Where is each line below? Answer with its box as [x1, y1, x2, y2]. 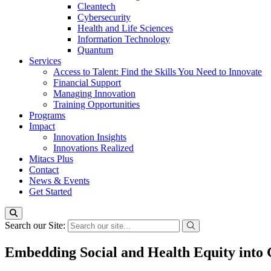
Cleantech [77, 1, 116, 11]
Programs [29, 110, 65, 120]
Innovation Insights [53, 132, 126, 142]
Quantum [77, 45, 113, 55]
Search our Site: [5, 220, 68, 230]
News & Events [29, 175, 90, 186]
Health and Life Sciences [77, 23, 173, 33]
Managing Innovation [53, 88, 135, 99]
